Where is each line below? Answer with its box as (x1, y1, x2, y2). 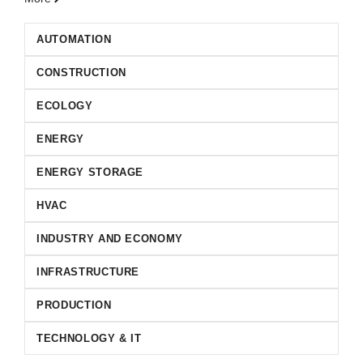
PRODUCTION (36, 299, 112, 311)
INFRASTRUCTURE (36, 266, 140, 278)
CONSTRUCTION (36, 66, 126, 79)
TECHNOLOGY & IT (36, 332, 142, 344)
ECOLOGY (36, 100, 93, 112)
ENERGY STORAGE (36, 166, 144, 178)
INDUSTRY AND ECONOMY (36, 233, 183, 245)
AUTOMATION (36, 33, 112, 45)
